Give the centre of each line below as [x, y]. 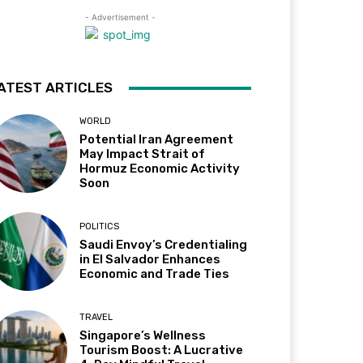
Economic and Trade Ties [155, 274]
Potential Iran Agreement [157, 140]
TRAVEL [96, 318]
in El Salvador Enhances [150, 260]
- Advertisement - [120, 17]
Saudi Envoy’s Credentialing [164, 245]
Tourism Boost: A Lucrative [162, 350]
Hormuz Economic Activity [160, 169]
